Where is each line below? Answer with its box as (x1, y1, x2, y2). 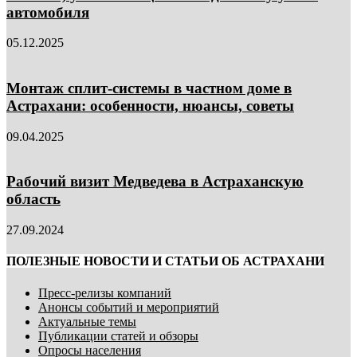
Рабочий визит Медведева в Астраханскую (6, 173, 304, 190)
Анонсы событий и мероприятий (38, 300, 219, 314)
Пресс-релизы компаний (38, 285, 171, 300)
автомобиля (6, 3, 89, 21)
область (6, 190, 61, 208)
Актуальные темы (38, 314, 136, 328)
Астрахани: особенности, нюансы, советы (6, 96, 294, 114)
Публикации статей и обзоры (38, 328, 198, 343)
